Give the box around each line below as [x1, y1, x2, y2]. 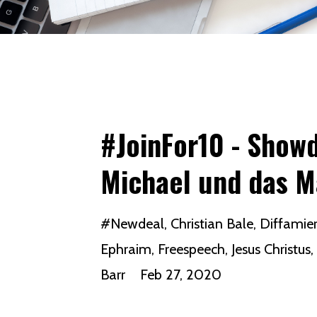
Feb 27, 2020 [140, 266, 221, 283]
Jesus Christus [231, 241, 311, 258]
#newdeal [100, 215, 164, 232]
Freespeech [158, 241, 225, 258]
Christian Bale [171, 215, 253, 232]
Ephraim [100, 241, 151, 258]
